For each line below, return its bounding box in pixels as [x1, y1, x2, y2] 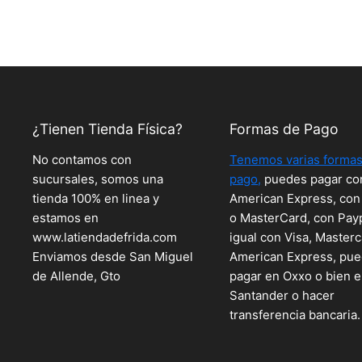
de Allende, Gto [32, 267, 120, 284]
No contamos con [32, 151, 132, 167]
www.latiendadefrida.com [32, 229, 177, 245]
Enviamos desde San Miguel [32, 248, 193, 264]
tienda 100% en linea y [32, 190, 159, 206]
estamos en [32, 209, 99, 225]
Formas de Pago [229, 120, 339, 137]
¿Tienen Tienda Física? [32, 120, 183, 137]
